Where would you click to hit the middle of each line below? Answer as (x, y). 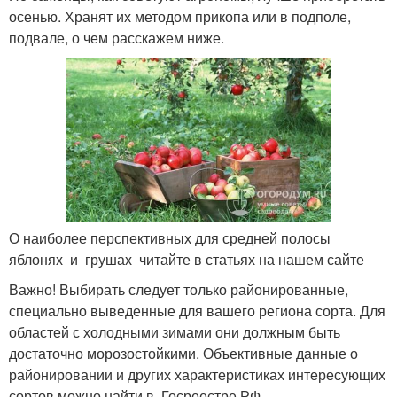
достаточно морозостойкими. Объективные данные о (183, 353)
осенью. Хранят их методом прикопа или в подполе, (180, 16)
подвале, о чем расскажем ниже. (117, 37)
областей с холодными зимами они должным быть (175, 331)
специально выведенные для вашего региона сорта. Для (197, 310)
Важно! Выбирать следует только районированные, (179, 289)
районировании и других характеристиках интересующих (197, 374)
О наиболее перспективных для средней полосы (171, 237)
